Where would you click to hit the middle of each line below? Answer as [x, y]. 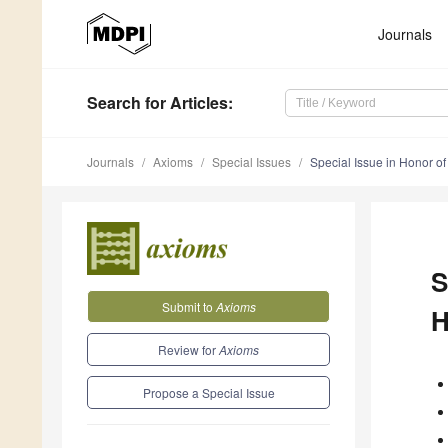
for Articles [184, 103]
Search [114, 103]
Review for [188, 349]
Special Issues [251, 162]
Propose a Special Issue [208, 392]
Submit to [188, 306]
